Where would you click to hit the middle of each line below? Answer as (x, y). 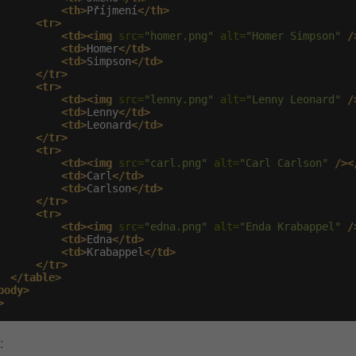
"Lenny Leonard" (293, 99)
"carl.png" (176, 163)
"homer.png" (179, 36)
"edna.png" (176, 226)
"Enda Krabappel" (290, 226)
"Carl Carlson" (284, 163)
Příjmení (112, 10)
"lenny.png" (179, 99)
